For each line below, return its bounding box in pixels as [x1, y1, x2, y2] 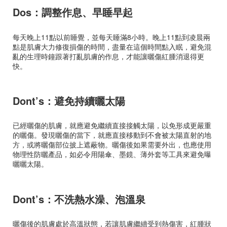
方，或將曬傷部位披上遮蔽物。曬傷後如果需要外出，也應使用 [13, 139, 211, 150]
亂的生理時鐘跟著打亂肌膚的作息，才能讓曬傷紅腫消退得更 [13, 51, 204, 61]
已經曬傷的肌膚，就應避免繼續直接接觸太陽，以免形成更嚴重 [13, 120, 211, 131]
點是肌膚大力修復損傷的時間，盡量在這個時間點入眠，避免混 [13, 41, 211, 52]
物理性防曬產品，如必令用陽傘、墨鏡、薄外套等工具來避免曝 [13, 149, 211, 160]
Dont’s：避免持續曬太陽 [13, 93, 125, 108]
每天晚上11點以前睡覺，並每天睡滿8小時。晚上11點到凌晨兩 [13, 31, 210, 42]
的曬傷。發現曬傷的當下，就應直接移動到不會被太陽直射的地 [13, 130, 211, 140]
